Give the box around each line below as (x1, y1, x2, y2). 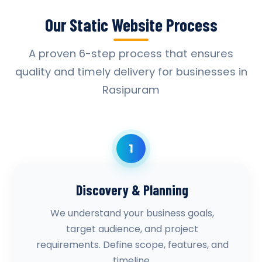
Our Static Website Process (44, 14, 218, 35)
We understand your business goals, (50, 206, 214, 220)
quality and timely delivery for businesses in (15, 64, 247, 79)
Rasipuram (102, 82, 160, 97)
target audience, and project (66, 222, 198, 236)
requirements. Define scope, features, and (36, 238, 229, 251)
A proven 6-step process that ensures (29, 46, 233, 61)
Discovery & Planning (76, 181, 188, 198)
